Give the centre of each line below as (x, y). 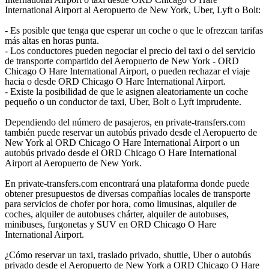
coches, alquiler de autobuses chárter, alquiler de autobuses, (117, 214)
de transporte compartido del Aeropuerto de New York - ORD (122, 61)
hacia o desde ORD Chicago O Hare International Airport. (115, 82)
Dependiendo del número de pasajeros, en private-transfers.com (125, 122)
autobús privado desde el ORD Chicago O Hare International (121, 153)
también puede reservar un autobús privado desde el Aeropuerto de (131, 133)
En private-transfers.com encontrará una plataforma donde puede (127, 184)
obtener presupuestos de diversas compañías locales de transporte (128, 194)
